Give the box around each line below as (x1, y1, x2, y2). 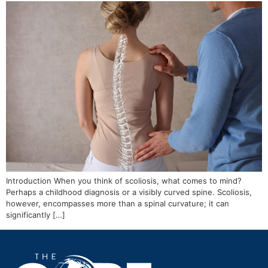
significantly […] (6, 210, 65, 220)
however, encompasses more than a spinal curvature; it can (6, 199, 229, 209)
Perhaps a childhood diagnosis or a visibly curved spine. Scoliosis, (6, 187, 252, 197)
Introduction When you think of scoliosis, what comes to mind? (6, 176, 242, 186)
